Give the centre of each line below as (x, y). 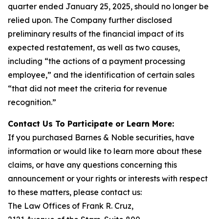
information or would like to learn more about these (105, 151)
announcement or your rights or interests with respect (108, 178)
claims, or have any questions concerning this (92, 165)
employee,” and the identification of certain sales (101, 75)
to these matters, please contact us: (75, 192)
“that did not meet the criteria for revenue (88, 88)
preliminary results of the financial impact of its (96, 34)
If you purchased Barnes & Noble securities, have (101, 137)
